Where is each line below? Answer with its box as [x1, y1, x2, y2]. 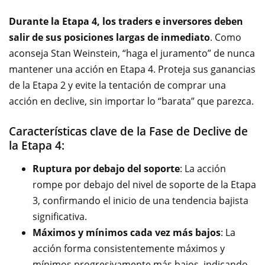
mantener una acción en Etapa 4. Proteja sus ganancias [9, 63, 256, 76]
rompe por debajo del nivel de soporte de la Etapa [33, 178, 256, 192]
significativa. [33, 210, 87, 224]
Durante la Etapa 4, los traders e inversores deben [9, 15, 243, 28]
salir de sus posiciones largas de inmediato [9, 31, 210, 44]
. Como [210, 31, 241, 44]
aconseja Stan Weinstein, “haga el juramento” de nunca [9, 47, 255, 60]
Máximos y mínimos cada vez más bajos [33, 226, 221, 240]
